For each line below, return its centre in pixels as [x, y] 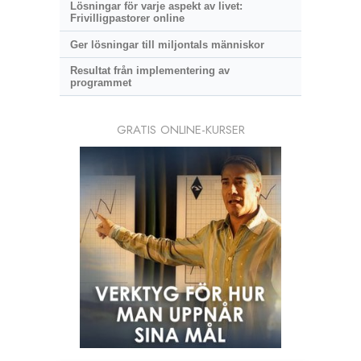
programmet [100, 83]
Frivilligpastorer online [127, 19]
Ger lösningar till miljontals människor [167, 44]
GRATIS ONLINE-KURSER [180, 130]
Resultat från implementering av [149, 71]
